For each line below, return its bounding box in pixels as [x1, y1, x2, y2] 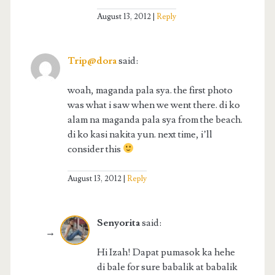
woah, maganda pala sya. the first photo [67, 83, 233, 96]
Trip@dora [67, 54, 117, 67]
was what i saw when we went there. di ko [67, 98, 240, 111]
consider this [67, 142, 123, 155]
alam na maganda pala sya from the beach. [67, 113, 242, 126]
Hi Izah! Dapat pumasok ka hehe [96, 246, 235, 258]
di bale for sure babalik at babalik [96, 260, 238, 273]
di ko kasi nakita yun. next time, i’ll [67, 128, 212, 141]
